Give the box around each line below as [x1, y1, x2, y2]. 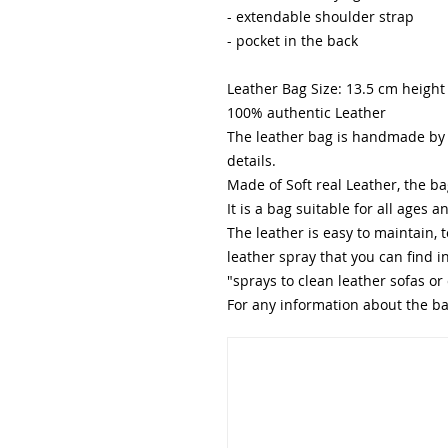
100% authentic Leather [227, 103, 386, 123]
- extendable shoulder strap [227, 7, 414, 27]
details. [227, 151, 276, 171]
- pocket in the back [227, 31, 358, 51]
